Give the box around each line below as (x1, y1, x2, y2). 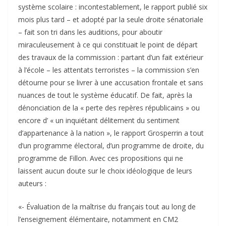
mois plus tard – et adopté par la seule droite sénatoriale (18, 15, 203, 25)
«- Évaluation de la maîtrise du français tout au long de (18, 202, 196, 212)
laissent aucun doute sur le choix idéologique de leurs (18, 166, 192, 176)
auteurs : (18, 179, 46, 189)
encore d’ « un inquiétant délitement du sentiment (18, 116, 180, 126)
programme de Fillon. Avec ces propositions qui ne (18, 153, 183, 163)
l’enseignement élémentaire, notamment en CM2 (18, 214, 178, 224)
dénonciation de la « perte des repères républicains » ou (18, 103, 200, 113)
